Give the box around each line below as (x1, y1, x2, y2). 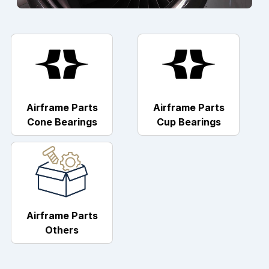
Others (45, 224, 79, 237)
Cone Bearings (26, 116, 97, 128)
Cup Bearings (156, 116, 221, 128)
